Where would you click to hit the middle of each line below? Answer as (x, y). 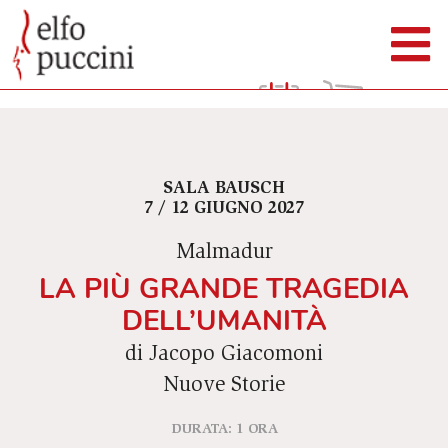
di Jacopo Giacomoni (224, 356)
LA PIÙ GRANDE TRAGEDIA (224, 289)
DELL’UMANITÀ (224, 321)
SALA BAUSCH (224, 189)
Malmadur (224, 254)
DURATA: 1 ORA (224, 429)
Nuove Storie (224, 387)
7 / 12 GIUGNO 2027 (224, 209)
